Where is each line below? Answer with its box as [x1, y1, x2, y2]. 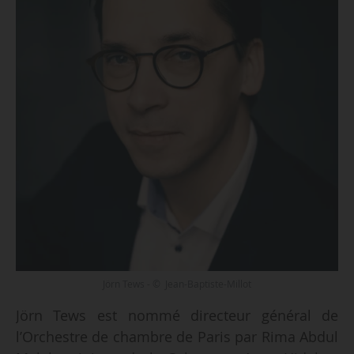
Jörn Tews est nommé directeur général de [15, 306, 339, 326]
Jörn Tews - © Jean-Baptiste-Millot [103, 277, 251, 292]
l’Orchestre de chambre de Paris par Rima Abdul [15, 327, 339, 347]
